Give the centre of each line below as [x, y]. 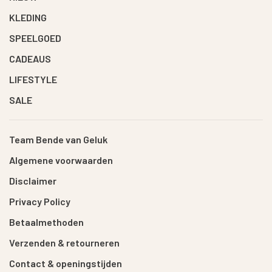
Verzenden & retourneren [64, 243]
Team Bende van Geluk [58, 139]
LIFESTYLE [33, 79]
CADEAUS [30, 59]
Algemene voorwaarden [61, 160]
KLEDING [28, 17]
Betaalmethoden [46, 222]
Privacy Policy [40, 201]
